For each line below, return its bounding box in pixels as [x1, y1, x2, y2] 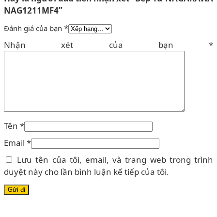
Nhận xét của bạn [4, 39, 209, 50]
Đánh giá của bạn [4, 23, 64, 33]
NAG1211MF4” [4, 4, 62, 16]
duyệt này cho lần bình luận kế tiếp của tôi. [4, 166, 169, 177]
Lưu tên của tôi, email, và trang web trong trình [17, 154, 214, 165]
